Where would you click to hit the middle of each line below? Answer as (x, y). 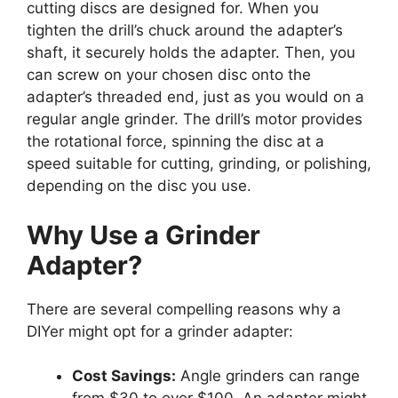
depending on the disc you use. (139, 186)
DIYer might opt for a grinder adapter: (160, 331)
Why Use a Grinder (143, 235)
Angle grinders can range (268, 376)
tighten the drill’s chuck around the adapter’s (185, 31)
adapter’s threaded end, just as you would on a (195, 97)
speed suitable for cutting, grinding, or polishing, (199, 164)
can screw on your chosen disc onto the (169, 75)
